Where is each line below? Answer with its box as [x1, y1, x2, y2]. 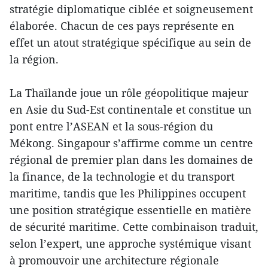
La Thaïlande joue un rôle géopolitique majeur [10, 86, 248, 100]
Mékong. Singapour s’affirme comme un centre [10, 136, 253, 151]
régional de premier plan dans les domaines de [10, 153, 253, 167]
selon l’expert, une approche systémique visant [10, 236, 251, 251]
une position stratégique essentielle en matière [10, 203, 251, 218]
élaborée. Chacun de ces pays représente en [10, 19, 234, 33]
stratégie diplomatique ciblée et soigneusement [10, 2, 253, 17]
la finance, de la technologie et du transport [10, 169, 234, 184]
